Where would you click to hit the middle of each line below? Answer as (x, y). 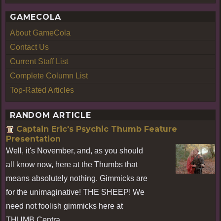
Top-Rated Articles (42, 90)
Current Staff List (39, 61)
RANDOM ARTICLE (51, 115)
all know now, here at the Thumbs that (72, 164)
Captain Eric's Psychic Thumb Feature (97, 129)
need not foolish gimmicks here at (64, 206)
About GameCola (40, 33)
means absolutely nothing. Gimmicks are (77, 178)
